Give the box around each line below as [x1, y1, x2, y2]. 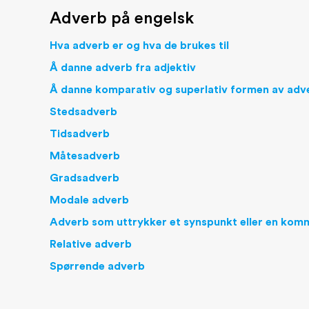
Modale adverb [50, 194, 129, 206]
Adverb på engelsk [50, 8, 194, 28]
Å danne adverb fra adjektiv [50, 61, 196, 74]
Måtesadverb [50, 150, 120, 162]
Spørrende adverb [50, 260, 145, 272]
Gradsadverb [50, 172, 119, 184]
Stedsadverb [50, 106, 117, 118]
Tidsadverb [50, 128, 110, 140]
